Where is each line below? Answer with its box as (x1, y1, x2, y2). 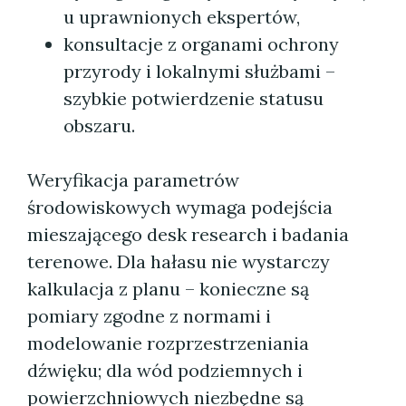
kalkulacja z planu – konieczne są (27, 277, 309, 300)
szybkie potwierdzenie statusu (63, 87, 324, 110)
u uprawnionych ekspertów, (63, 5, 300, 28)
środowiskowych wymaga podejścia (27, 196, 333, 218)
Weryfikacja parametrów (27, 169, 239, 191)
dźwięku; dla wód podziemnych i (27, 359, 303, 382)
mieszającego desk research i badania (27, 223, 349, 246)
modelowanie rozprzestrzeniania (27, 332, 309, 354)
